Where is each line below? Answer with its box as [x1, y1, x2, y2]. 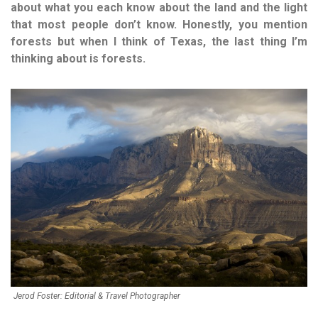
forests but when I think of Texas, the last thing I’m [11, 35, 307, 49]
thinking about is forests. [11, 52, 146, 66]
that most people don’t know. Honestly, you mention [11, 18, 307, 32]
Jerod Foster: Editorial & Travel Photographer [13, 290, 180, 301]
